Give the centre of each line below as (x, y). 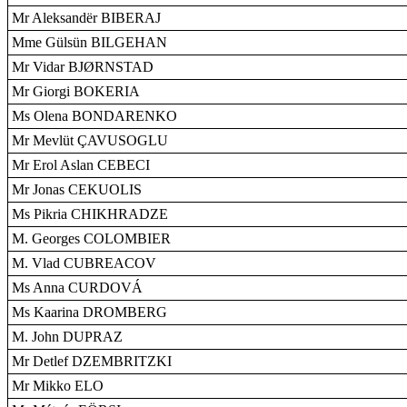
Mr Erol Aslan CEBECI (81, 165)
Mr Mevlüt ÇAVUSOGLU (90, 140)
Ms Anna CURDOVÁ (77, 288)
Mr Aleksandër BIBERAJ (86, 18)
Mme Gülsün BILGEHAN (89, 42)
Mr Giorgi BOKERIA (76, 91)
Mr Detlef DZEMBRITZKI (92, 361)
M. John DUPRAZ (67, 337)
